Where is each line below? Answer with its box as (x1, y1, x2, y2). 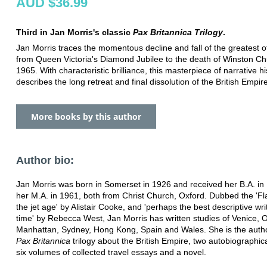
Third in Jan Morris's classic (16, 27, 133, 37)
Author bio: (16, 154, 74, 166)
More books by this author (31, 110, 141, 122)
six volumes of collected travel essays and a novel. (16, 247, 206, 257)
